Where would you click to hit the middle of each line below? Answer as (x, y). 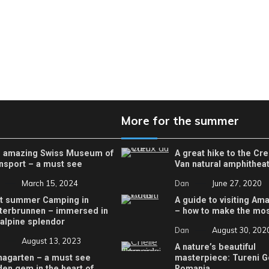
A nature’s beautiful (216, 247)
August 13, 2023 (51, 241)
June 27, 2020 (237, 183)
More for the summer (180, 120)
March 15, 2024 (50, 183)
